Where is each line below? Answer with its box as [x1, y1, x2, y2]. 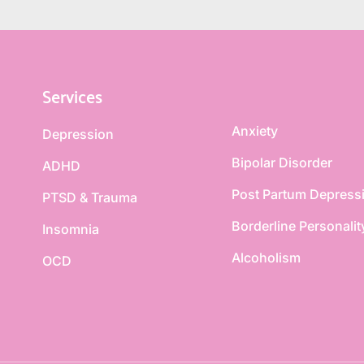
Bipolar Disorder [231, 154, 332, 171]
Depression [41, 126, 114, 143]
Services [41, 79, 102, 112]
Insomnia [41, 221, 99, 238]
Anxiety [231, 123, 278, 140]
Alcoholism [231, 249, 301, 266]
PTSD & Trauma [41, 189, 137, 206]
